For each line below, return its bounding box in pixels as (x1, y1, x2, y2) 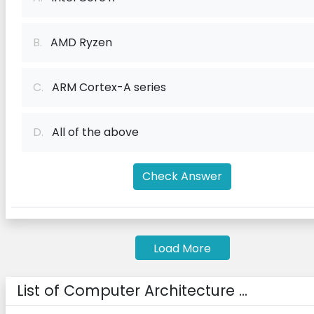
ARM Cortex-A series (43, 79, 166, 95)
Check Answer (142, 168, 222, 184)
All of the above (43, 124, 139, 140)
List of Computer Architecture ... (17, 280, 247, 301)
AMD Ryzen (42, 34, 112, 50)
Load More (153, 240, 211, 257)
